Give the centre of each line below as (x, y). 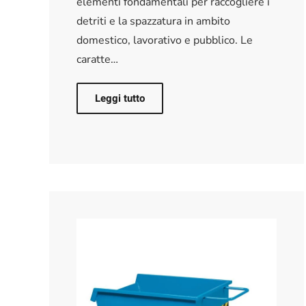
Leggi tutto (120, 98)
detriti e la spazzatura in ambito (153, 21)
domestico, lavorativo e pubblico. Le (165, 40)
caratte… (97, 59)
